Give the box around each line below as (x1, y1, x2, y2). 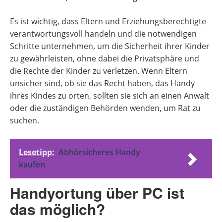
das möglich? (10, 198, 105, 220)
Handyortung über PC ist (10, 182, 184, 203)
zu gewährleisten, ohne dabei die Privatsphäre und (10, 53, 199, 64)
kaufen (19, 159, 45, 170)
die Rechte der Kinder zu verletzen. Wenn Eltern (10, 65, 187, 76)
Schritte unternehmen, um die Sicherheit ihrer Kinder (10, 41, 210, 52)
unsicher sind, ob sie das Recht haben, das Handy (10, 78, 195, 89)
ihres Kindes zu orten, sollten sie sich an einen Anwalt (10, 90, 209, 101)
